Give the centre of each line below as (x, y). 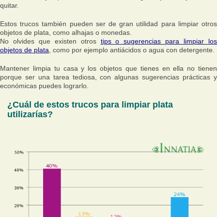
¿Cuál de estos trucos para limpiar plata (90, 105)
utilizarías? (30, 114)
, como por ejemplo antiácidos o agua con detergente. (132, 50)
